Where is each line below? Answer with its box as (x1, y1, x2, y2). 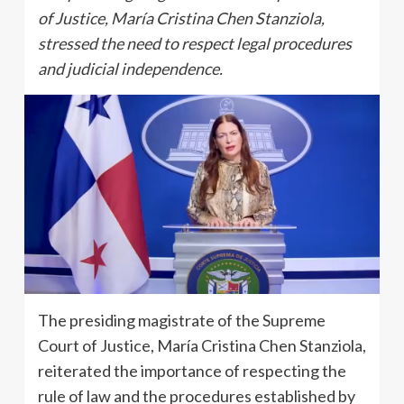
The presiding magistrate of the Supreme (38, 309, 326, 330)
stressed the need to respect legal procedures (38, 33, 352, 53)
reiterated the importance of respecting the (38, 360, 346, 381)
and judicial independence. (38, 59, 223, 78)
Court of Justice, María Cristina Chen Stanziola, (38, 335, 366, 355)
